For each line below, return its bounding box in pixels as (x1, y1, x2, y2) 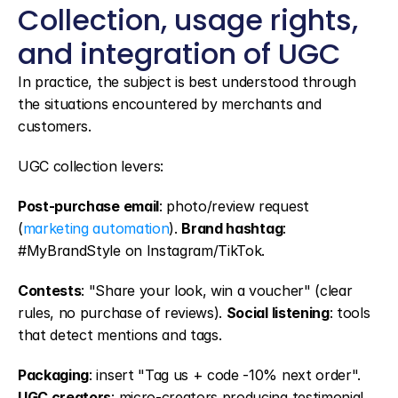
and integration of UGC (18, 34, 341, 74)
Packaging (18, 366, 90, 384)
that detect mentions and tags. (18, 326, 222, 344)
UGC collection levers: (18, 157, 163, 175)
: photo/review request (158, 197, 309, 215)
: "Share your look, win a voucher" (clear (81, 282, 353, 299)
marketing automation (22, 219, 170, 237)
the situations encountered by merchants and (18, 95, 322, 113)
